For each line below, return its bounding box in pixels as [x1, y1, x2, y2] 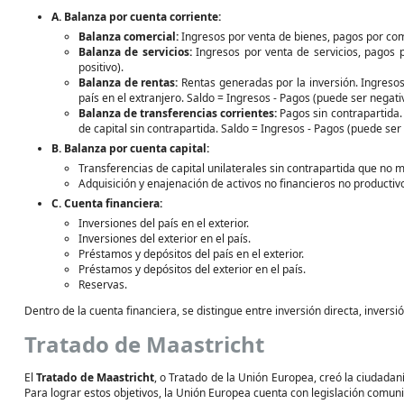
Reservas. [78, 277, 127, 292]
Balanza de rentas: [78, 75, 179, 90]
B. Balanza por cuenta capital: [51, 141, 209, 156]
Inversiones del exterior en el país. [78, 231, 251, 246]
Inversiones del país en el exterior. [78, 216, 249, 231]
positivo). [78, 60, 124, 75]
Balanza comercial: [78, 29, 179, 44]
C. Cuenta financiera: [51, 196, 162, 211]
